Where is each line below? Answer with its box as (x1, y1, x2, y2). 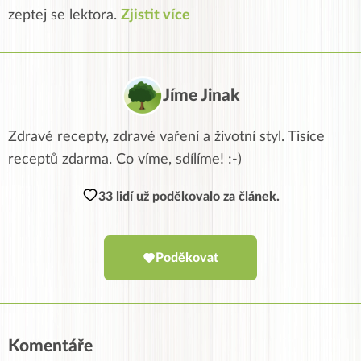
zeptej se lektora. (8, 7, 121, 23)
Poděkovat (156, 251, 218, 264)
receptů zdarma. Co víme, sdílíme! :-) (8, 151, 242, 167)
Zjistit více (121, 7, 190, 23)
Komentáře (8, 337, 93, 355)
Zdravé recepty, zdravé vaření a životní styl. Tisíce (8, 129, 325, 144)
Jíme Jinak (162, 86, 239, 104)
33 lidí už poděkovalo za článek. (98, 189, 280, 203)
